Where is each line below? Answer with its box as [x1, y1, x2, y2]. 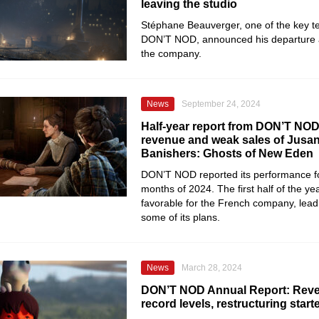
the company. [141, 48, 202, 59]
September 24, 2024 [182, 99, 261, 109]
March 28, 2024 [182, 263, 242, 273]
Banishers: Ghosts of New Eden [141, 147, 313, 159]
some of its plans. [141, 211, 220, 223]
